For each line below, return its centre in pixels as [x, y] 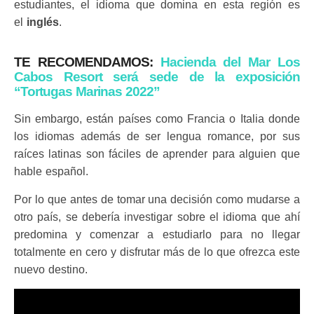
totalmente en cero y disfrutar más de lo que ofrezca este [157, 252]
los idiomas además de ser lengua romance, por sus [157, 136]
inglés [42, 22]
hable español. [51, 171]
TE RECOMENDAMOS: [87, 62]
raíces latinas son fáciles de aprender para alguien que [157, 154]
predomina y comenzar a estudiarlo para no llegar [157, 234]
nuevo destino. [51, 269]
